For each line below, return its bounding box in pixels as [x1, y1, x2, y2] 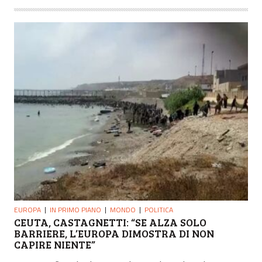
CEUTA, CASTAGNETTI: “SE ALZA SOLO [14, 215, 206, 230]
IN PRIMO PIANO [50, 204, 101, 216]
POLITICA [144, 204, 173, 216]
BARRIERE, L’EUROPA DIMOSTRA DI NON [14, 226, 214, 241]
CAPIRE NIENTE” [14, 237, 95, 252]
